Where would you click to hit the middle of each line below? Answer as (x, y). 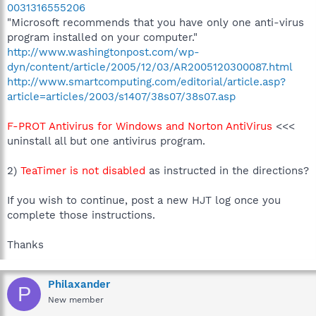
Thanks (25, 245)
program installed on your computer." (102, 37)
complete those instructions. (81, 215)
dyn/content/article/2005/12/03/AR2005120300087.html (150, 67)
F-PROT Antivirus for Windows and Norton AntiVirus (141, 126)
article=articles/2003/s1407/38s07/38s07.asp (121, 97)
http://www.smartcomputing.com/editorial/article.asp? (146, 82)
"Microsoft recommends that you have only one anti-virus (156, 23)
